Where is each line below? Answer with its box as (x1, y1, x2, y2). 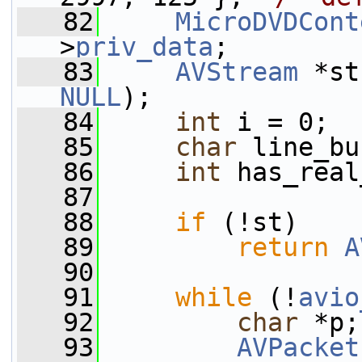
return (237, 233, 329, 262)
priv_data (75, 32, 213, 61)
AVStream (175, 57, 298, 86)
